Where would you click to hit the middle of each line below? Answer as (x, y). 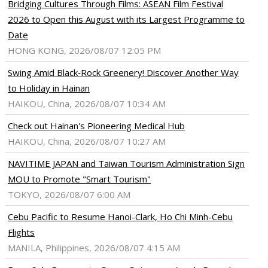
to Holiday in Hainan (49, 88)
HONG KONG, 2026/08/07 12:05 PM (84, 51)
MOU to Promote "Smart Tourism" (79, 179)
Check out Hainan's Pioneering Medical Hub (96, 126)
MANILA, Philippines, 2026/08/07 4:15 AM (94, 248)
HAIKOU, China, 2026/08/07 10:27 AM (87, 141)
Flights (21, 232)
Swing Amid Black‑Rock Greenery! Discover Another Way (123, 73)
